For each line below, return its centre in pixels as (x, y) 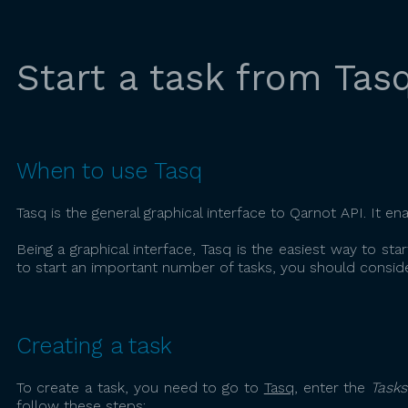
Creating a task (94, 346)
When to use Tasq (109, 171)
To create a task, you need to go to (140, 388)
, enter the (332, 388)
